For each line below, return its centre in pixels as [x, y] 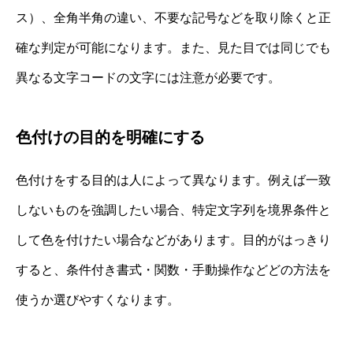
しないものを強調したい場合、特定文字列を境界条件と [173, 210]
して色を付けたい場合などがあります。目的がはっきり [173, 240]
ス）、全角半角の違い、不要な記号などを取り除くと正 [173, 17]
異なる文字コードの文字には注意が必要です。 [148, 77]
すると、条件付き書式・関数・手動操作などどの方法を [173, 269]
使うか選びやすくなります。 [98, 299]
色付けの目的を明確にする [110, 137]
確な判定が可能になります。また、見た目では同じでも [173, 47]
